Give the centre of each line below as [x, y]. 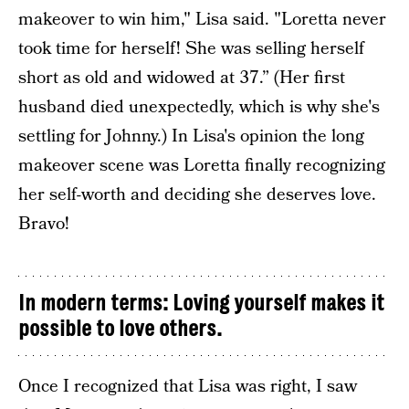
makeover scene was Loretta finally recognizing [202, 166]
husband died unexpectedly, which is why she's [199, 107]
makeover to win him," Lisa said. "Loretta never [202, 20]
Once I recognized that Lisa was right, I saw [188, 387]
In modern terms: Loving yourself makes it [201, 303]
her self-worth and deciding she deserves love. [197, 195]
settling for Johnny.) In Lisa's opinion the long [191, 136]
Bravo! [44, 224]
